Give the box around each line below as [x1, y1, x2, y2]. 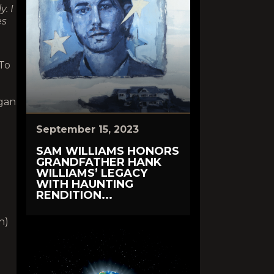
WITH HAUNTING [36, 177, 133, 191]
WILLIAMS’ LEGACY [36, 166, 147, 180]
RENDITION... [36, 188, 113, 202]
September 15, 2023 [36, 124, 139, 135]
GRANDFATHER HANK [36, 155, 161, 169]
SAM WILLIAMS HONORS [36, 144, 179, 158]
